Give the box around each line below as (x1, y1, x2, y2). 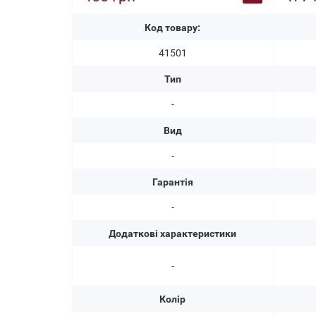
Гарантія (152, 176, 193, 188)
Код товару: (145, 22, 201, 33)
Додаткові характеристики (109, 228, 237, 239)
